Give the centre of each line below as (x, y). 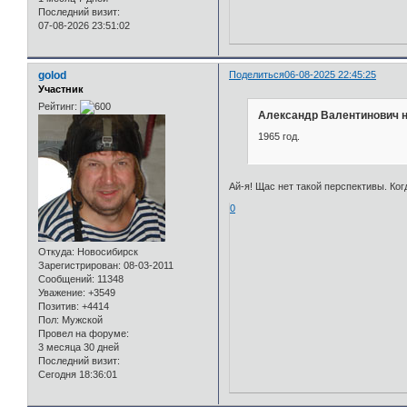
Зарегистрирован (78, 266)
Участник (61, 89)
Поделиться (257, 74)
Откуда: (56, 252)
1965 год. (278, 137)
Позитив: (59, 307)
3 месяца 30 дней (79, 347)
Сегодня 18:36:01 (78, 375)
